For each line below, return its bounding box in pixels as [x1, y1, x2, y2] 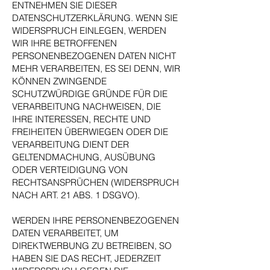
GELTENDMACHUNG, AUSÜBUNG [12, 151, 155, 163]
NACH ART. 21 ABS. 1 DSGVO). [12, 189, 140, 201]
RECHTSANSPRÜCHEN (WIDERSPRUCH [12, 177, 179, 188]
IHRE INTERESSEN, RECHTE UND [12, 113, 151, 125]
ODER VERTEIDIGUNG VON [12, 164, 128, 175]
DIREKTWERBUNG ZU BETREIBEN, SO [12, 240, 172, 251]
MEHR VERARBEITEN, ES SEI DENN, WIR [12, 63, 180, 74]
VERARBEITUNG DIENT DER [12, 139, 129, 150]
